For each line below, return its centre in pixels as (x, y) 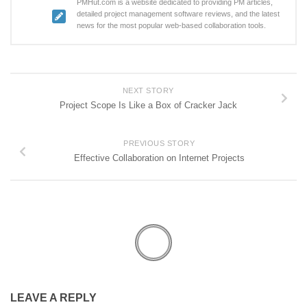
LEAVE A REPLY (53, 298)
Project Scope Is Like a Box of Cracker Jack (148, 105)
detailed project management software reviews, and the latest (178, 13)
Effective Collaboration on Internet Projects (159, 158)
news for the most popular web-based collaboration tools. (171, 25)
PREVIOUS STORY (159, 144)
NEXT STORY (148, 90)
